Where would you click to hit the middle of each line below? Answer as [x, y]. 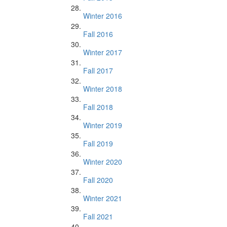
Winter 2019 [103, 125]
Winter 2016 [103, 16]
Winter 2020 [103, 162]
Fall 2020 [98, 180]
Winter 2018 [103, 89]
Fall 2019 [98, 143]
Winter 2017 [103, 52]
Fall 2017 [98, 70]
